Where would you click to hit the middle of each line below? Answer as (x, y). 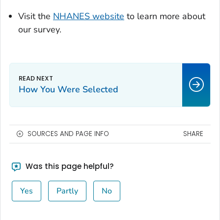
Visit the (36, 16)
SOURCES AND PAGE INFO (68, 134)
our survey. (40, 29)
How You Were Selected (69, 89)
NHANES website (89, 16)
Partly (67, 191)
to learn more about (165, 16)
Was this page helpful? (68, 166)
